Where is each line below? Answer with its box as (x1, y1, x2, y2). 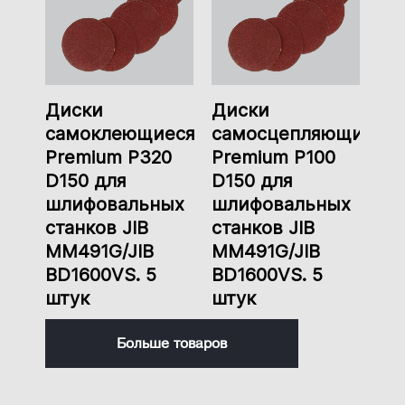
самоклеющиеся (45, 123, 195, 146)
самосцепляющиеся (212, 123, 394, 146)
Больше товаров (117, 335, 227, 353)
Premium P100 (212, 146, 335, 169)
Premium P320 (45, 146, 172, 169)
